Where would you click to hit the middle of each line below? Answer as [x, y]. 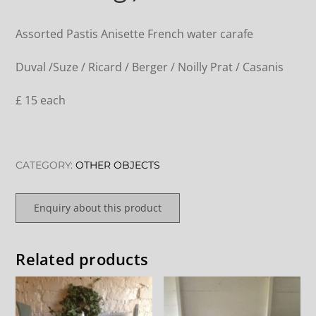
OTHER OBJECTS [118, 165]
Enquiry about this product [98, 208]
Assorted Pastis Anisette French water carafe [135, 34]
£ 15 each [41, 101]
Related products [82, 260]
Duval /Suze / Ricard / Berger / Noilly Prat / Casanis [150, 67]
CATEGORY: [46, 165]
